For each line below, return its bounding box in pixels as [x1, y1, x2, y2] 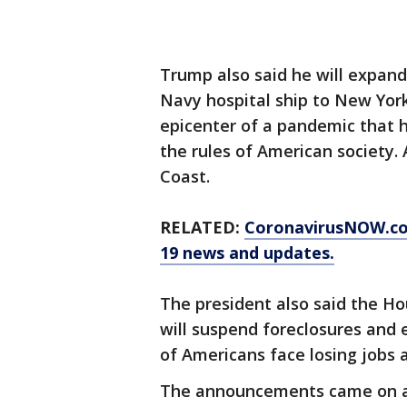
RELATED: [160, 216, 244, 238]
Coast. [160, 165, 210, 187]
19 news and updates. [160, 242, 334, 263]
